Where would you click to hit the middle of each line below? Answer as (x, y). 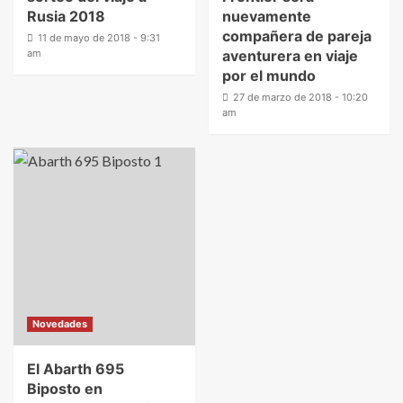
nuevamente (266, 16)
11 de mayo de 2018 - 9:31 (99, 38)
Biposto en (65, 389)
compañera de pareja (296, 36)
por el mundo (269, 76)
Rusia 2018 (66, 16)
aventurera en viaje (290, 56)
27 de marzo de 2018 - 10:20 (300, 97)
